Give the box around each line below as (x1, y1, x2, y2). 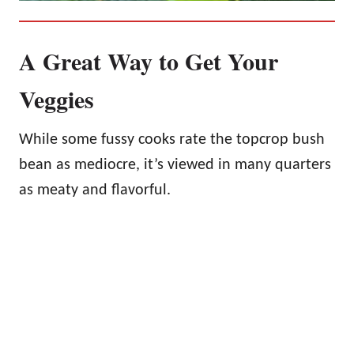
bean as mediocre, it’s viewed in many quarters (19, 156, 331, 173)
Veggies (19, 81, 94, 116)
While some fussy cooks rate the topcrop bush (19, 131, 325, 148)
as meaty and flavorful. (19, 182, 171, 198)
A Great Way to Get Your (19, 43, 278, 78)
